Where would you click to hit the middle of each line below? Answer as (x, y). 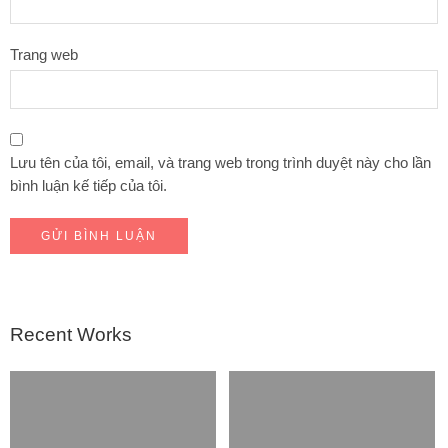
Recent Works (71, 335)
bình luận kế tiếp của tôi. (88, 186)
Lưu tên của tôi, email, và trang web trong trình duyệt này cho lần (220, 163)
